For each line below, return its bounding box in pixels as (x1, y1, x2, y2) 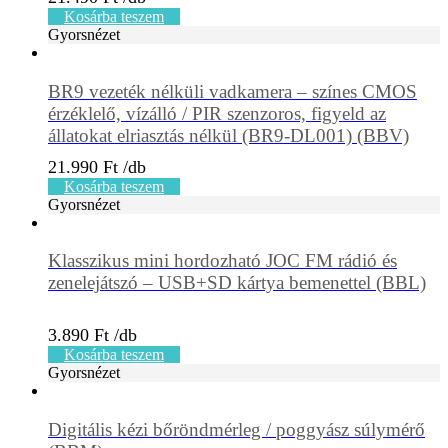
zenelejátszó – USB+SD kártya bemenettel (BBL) (48, 272, 426, 294)
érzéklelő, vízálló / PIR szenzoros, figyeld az (48, 102, 386, 124)
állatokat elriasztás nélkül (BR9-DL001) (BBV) (48, 124, 409, 146)
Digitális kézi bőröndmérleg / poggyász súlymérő (48, 419, 425, 441)
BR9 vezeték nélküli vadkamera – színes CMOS (48, 80, 417, 102)
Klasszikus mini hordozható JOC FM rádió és (48, 250, 397, 272)
